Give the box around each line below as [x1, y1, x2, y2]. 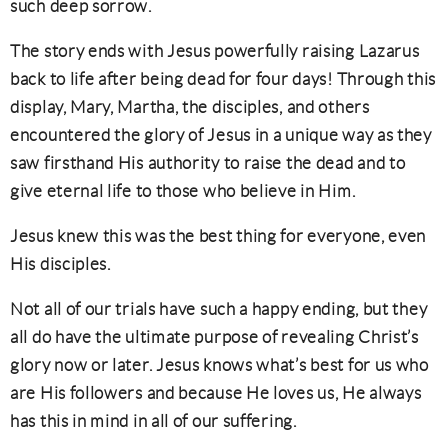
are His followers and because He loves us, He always [10, 384, 422, 402]
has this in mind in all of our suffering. [10, 412, 297, 430]
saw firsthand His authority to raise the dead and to [10, 154, 406, 172]
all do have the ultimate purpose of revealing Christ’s [10, 328, 419, 346]
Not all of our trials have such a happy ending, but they [10, 300, 428, 318]
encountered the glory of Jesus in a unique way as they [10, 126, 432, 144]
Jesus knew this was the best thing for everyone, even [10, 227, 427, 245]
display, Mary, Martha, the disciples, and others [10, 98, 370, 116]
